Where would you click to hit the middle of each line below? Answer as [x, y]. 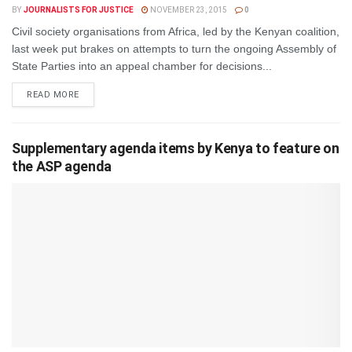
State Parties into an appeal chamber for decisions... [142, 66]
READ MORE [53, 95]
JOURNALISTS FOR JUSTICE [78, 10]
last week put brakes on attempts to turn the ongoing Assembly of [174, 49]
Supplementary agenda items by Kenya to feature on [176, 148]
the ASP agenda [62, 166]
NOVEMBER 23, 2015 [187, 10]
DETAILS [97, 94]
